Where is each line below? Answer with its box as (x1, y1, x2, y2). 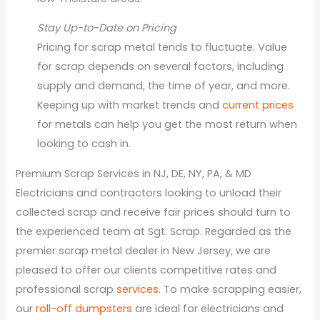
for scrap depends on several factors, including (37, 59, 284, 74)
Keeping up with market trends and (37, 98, 223, 113)
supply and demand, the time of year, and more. (37, 79, 291, 94)
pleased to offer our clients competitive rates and (16, 262, 277, 277)
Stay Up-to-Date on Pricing (37, 21, 177, 36)
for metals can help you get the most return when (37, 117, 298, 132)
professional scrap (16, 281, 117, 296)
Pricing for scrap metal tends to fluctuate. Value (37, 40, 288, 55)
